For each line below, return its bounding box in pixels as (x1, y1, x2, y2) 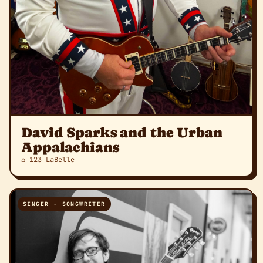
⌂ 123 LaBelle (21, 154, 75, 164)
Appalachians (21, 139, 119, 155)
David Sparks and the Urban (21, 124, 222, 140)
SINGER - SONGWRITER (23, 200, 106, 208)
